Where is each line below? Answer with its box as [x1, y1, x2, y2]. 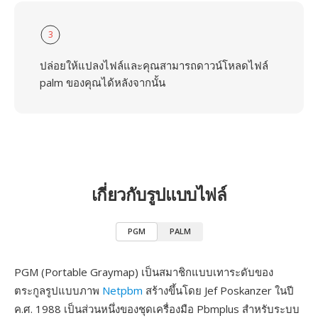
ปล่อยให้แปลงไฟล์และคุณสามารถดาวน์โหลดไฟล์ [40, 58, 268, 72]
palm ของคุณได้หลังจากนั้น [40, 75, 165, 89]
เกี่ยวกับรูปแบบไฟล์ [91, 182, 227, 206]
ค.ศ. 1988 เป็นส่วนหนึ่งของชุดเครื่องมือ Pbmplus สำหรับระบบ [14, 302, 300, 316]
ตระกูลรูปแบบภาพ [14, 283, 102, 297]
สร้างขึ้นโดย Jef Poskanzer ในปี [143, 283, 294, 297]
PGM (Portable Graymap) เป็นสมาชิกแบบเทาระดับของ [14, 265, 273, 279]
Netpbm [102, 283, 143, 297]
